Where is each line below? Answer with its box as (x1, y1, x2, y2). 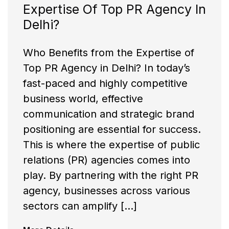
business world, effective (23, 93, 143, 105)
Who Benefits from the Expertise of (23, 47, 194, 59)
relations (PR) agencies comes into (23, 154, 190, 167)
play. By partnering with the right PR (23, 169, 198, 182)
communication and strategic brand (23, 108, 194, 121)
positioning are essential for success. (23, 123, 201, 136)
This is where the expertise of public (23, 139, 200, 151)
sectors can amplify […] (23, 200, 137, 213)
